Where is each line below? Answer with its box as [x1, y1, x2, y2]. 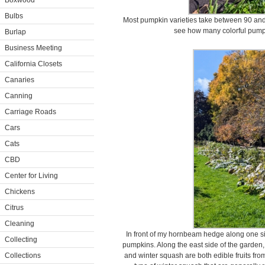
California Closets [5, 60, 62, 68]
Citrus [5, 203, 24, 212]
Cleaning [5, 219, 34, 228]
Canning [5, 92, 33, 100]
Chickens [5, 188, 35, 196]
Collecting [5, 235, 37, 244]
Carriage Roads [5, 108, 56, 116]
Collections [5, 251, 41, 260]
